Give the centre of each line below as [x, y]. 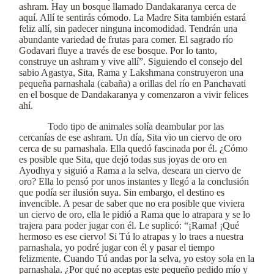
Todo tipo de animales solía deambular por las [136, 126]
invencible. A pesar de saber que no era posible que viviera [132, 203]
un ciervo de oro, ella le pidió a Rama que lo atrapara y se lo [135, 214]
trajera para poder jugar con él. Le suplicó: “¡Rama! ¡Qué [129, 225]
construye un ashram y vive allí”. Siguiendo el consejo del [131, 61]
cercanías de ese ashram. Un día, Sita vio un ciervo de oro [130, 137]
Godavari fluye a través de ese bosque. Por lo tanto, [118, 50]
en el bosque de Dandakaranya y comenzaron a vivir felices [134, 94]
